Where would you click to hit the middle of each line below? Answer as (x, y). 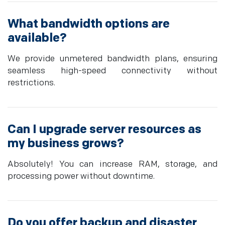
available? (37, 38)
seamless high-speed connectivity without (113, 71)
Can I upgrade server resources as (104, 130)
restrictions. (31, 83)
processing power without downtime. (81, 177)
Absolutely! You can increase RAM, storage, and (113, 164)
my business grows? (66, 144)
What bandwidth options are (89, 24)
